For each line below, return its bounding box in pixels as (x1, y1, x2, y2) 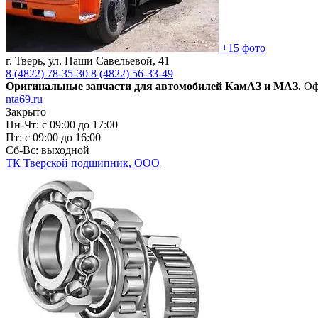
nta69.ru (6, 92, 43, 105)
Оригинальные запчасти (6, 79, 134, 92)
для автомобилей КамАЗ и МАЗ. (134, 79, 301, 92)
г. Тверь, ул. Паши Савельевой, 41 (6, 54, 170, 67)
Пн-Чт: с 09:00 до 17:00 (6, 118, 118, 131)
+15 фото (221, 41, 265, 54)
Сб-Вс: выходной (6, 143, 89, 156)
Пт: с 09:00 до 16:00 (6, 131, 101, 143)
